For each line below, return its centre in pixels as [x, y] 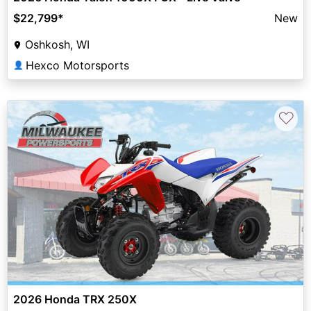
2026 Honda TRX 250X [75, 300]
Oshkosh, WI [57, 44]
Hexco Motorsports [77, 65]
